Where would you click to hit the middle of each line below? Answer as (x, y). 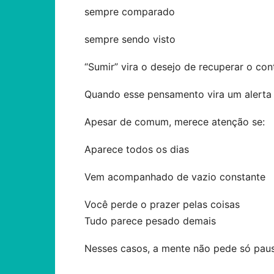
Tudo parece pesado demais (150, 221)
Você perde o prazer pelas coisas (162, 204)
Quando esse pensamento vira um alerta (178, 94)
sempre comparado (130, 12)
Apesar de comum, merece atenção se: (175, 122)
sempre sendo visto (130, 39)
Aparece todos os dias (137, 149)
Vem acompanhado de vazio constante (175, 177)
